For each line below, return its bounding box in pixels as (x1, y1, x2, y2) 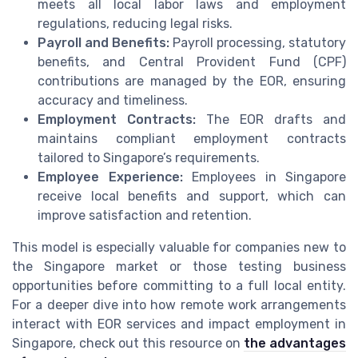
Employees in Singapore (182, 169, 346, 185)
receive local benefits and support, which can (38, 189, 346, 205)
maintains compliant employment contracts (38, 131, 346, 147)
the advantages (243, 336, 347, 352)
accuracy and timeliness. (38, 93, 188, 109)
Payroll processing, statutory (169, 35, 346, 51)
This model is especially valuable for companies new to (12, 240, 346, 256)
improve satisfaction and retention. (38, 208, 252, 224)
